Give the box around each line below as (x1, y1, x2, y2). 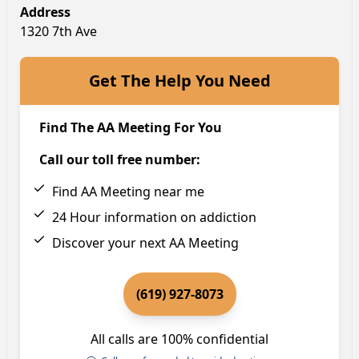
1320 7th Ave (20, 22, 97, 41)
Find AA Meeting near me (52, 183, 204, 201)
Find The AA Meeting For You (39, 119, 222, 137)
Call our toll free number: (39, 151, 200, 169)
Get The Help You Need (88, 70, 271, 92)
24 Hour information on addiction (52, 208, 256, 227)
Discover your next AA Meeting (52, 234, 239, 252)
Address (20, 3, 71, 22)
